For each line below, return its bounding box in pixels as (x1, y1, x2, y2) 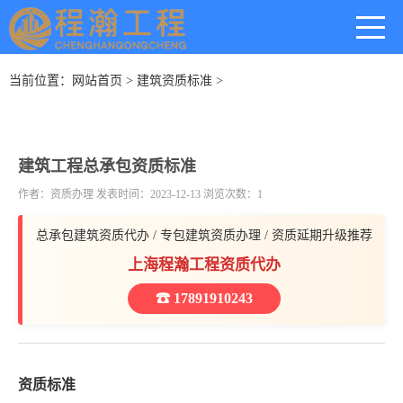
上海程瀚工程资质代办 (127, 256, 281, 273)
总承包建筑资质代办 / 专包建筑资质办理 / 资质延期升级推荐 (35, 228, 372, 242)
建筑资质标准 (137, 74, 212, 87)
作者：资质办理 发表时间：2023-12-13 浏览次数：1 (18, 188, 263, 201)
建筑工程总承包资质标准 (18, 157, 196, 175)
